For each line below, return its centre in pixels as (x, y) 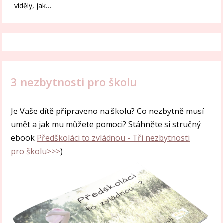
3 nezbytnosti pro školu (74, 81)
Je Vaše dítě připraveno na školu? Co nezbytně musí (108, 111)
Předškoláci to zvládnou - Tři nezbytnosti (113, 138)
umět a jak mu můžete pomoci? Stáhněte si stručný (106, 124)
